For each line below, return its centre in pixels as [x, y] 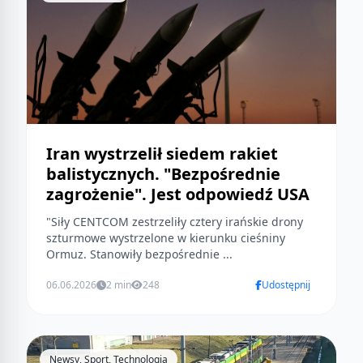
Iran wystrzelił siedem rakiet [162, 154]
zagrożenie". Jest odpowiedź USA [178, 194]
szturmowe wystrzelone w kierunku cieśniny [166, 238]
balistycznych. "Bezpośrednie [163, 174]
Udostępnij [286, 285]
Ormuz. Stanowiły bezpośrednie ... [139, 254]
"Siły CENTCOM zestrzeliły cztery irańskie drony [175, 222]
